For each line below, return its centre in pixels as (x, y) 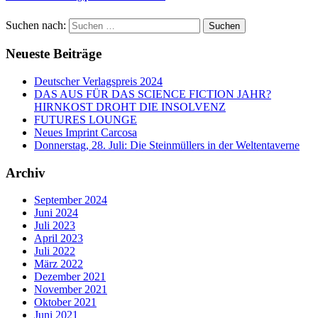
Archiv (26, 172)
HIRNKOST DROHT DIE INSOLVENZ (130, 106)
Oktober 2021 (65, 302)
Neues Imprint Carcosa (86, 132)
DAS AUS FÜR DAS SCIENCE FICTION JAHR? (153, 94)
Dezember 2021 (70, 277)
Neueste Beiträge (54, 54)
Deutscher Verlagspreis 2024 (98, 81)
